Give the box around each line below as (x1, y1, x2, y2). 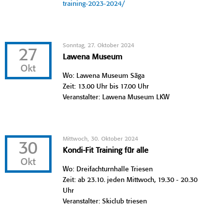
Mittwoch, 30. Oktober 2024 (63, 135, 139, 142)
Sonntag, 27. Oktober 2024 (63, 42, 135, 49)
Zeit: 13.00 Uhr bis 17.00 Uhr (63, 83, 149, 90)
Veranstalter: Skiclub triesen (63, 198, 147, 205)
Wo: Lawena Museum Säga (63, 72, 145, 79)
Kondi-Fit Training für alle (63, 146, 149, 155)
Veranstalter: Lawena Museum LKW (63, 93, 170, 101)
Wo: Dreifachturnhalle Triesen (63, 165, 153, 173)
